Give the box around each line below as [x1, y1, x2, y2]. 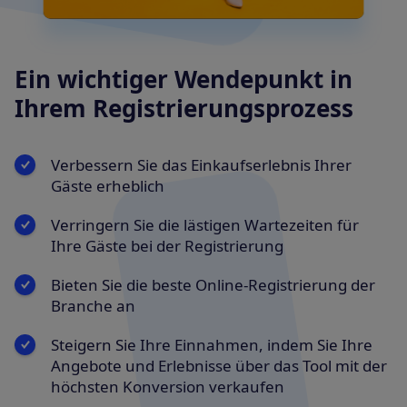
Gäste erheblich [51, 174, 164, 196]
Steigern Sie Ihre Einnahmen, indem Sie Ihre [51, 333, 372, 355]
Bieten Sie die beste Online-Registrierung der [51, 273, 375, 295]
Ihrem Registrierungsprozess [15, 91, 353, 124]
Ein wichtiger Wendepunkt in [15, 62, 352, 95]
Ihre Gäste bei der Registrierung [51, 234, 283, 256]
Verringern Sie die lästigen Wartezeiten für [51, 213, 359, 235]
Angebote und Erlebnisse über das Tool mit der [51, 354, 387, 376]
